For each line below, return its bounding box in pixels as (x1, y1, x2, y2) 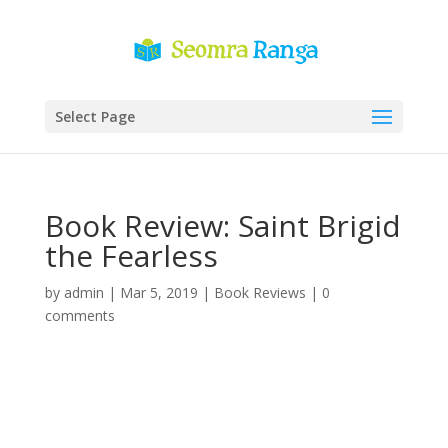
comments (44, 306, 115, 325)
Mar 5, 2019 (119, 283, 198, 302)
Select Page (54, 107, 135, 126)
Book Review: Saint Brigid (44, 205, 401, 246)
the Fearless (44, 235, 218, 276)
